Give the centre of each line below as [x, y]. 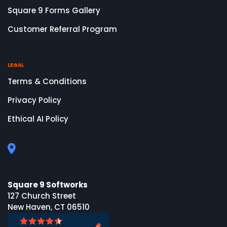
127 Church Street [42, 196]
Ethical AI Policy [38, 119]
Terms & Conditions [47, 82]
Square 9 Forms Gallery [54, 11]
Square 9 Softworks [48, 185]
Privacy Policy [34, 100]
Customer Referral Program [62, 29]
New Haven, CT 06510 [49, 207]
